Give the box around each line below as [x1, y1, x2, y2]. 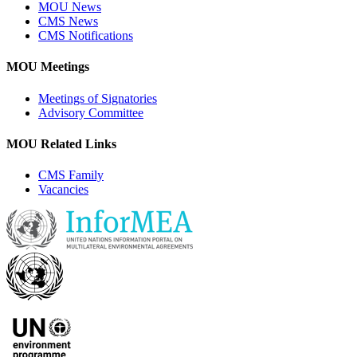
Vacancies [38, 182, 88, 197]
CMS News [38, 14, 98, 29]
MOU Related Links [6, 136, 116, 151]
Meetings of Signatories [38, 91, 157, 105]
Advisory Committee [38, 105, 143, 120]
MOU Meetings [6, 60, 89, 74]
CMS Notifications [38, 29, 133, 43]
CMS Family [38, 168, 104, 182]
